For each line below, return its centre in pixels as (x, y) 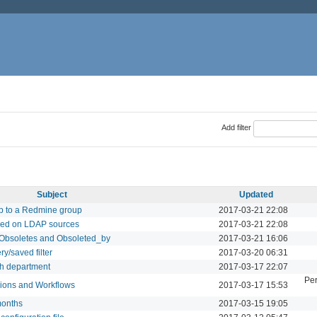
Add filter (236, 128)
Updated (256, 194)
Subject (52, 194)
